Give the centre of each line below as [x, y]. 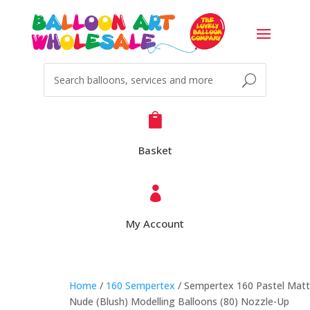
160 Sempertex [140, 285]
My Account [155, 224]
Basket [155, 150]
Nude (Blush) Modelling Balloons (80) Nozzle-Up [179, 301]
